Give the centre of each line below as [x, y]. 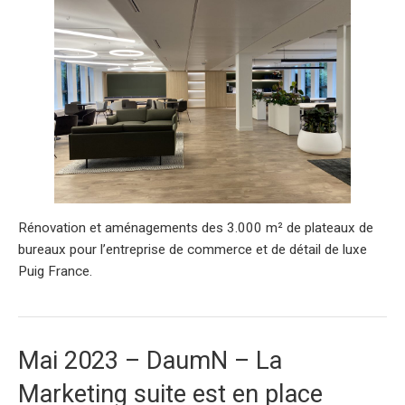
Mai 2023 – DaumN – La [150, 361]
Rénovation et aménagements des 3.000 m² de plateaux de [196, 227]
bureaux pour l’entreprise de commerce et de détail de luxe [193, 249]
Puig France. [55, 271]
